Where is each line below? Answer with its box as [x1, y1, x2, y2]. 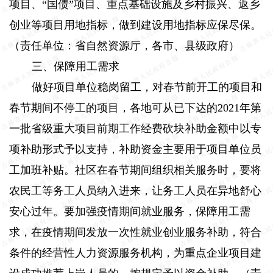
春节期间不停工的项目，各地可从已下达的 [9, 101, 218, 114]
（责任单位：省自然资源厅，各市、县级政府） [9, 39, 239, 52]
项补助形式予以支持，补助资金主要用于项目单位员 [9, 143, 261, 155]
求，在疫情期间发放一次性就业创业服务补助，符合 [9, 225, 261, 238]
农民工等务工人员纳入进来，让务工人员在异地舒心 [9, 184, 261, 197]
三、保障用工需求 [32, 60, 120, 73]
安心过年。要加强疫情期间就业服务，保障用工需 [9, 205, 250, 218]
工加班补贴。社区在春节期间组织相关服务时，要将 [9, 163, 261, 176]
